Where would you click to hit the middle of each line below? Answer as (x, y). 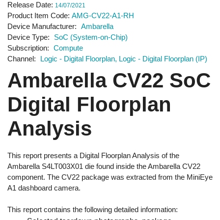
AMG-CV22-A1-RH (103, 15)
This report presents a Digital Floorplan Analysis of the (93, 155)
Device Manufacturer (41, 26)
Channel (21, 58)
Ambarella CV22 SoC (109, 80)
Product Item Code (38, 15)
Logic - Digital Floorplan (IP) (163, 58)
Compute (68, 48)
